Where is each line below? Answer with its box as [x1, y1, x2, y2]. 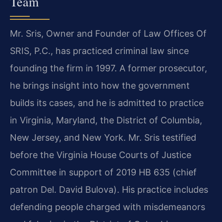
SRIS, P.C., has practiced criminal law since [10, 46, 189, 56]
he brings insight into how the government [10, 80, 190, 91]
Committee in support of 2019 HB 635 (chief [10, 167, 197, 178]
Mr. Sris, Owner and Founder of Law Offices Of [10, 28, 207, 39]
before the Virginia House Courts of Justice [10, 150, 191, 161]
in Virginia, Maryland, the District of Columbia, [10, 115, 202, 126]
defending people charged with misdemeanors [10, 202, 205, 213]
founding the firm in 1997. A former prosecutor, [10, 63, 207, 74]
